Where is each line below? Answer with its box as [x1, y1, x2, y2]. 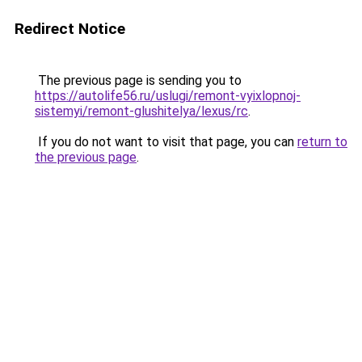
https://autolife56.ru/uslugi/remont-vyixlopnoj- [35, 88, 301, 103]
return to [297, 134, 347, 149]
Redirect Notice [15, 19, 125, 38]
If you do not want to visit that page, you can [35, 134, 297, 149]
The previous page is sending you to [35, 73, 242, 88]
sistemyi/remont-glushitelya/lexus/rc [35, 103, 248, 119]
